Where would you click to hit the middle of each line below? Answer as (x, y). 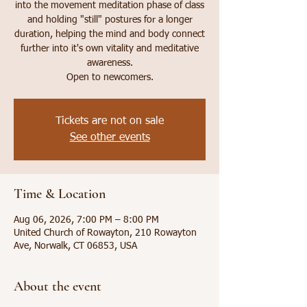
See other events (110, 138)
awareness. (110, 63)
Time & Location (60, 194)
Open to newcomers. (110, 77)
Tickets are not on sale (110, 121)
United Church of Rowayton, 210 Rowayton (105, 233)
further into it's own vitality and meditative (110, 49)
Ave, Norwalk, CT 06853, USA (75, 246)
